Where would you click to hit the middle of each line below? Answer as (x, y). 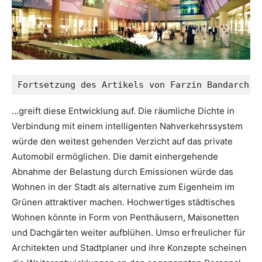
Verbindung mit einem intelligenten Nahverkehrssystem (127, 126)
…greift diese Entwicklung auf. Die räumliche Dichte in (123, 111)
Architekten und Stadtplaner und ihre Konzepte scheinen (129, 248)
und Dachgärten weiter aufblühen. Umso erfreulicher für (129, 233)
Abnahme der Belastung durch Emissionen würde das (123, 172)
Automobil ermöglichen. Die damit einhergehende (115, 157)
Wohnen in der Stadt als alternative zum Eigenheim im (123, 187)
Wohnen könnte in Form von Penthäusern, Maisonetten (125, 218)
